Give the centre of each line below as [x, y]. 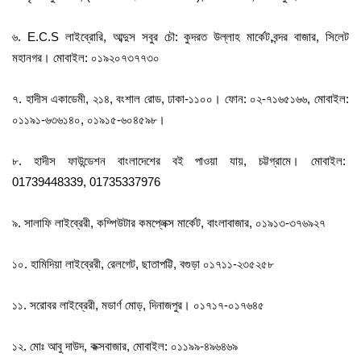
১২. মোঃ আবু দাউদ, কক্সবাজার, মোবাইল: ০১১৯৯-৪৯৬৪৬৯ [125, 346]
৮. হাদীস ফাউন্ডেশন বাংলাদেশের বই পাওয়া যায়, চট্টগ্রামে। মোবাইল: [180, 161]
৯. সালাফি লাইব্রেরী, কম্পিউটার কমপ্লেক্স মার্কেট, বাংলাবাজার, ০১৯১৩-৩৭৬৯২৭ [169, 223]
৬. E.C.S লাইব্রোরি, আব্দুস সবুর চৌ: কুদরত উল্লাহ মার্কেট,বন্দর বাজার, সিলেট [180, 37]
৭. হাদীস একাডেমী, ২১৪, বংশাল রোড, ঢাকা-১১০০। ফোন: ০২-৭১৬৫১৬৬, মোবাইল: [180, 99]
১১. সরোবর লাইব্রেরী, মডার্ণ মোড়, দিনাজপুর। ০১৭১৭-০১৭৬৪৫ [138, 305]
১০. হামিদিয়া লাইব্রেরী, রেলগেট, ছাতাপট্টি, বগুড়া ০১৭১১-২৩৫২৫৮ [143, 264]
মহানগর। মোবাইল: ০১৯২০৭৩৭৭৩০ [86, 58]
